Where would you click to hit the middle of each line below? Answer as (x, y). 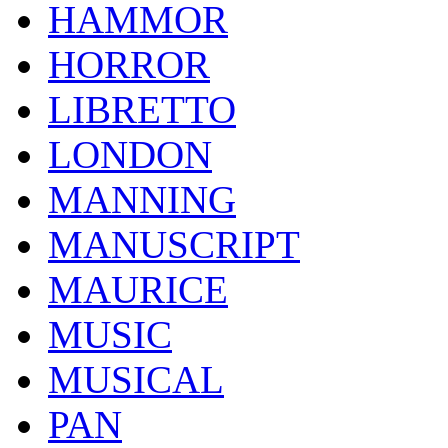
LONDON (130, 154)
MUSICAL (136, 379)
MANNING (142, 199)
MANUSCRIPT (174, 244)
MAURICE (138, 289)
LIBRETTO (142, 109)
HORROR (129, 64)
